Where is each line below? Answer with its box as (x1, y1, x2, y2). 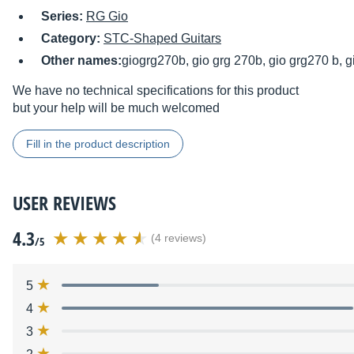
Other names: (41, 54, 122, 68)
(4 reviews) (151, 232, 206, 245)
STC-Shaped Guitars (104, 32, 221, 46)
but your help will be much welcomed (13, 101, 220, 115)
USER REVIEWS (13, 190, 116, 217)
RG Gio (86, 9, 128, 24)
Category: (41, 32, 104, 46)
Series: (41, 9, 86, 24)
